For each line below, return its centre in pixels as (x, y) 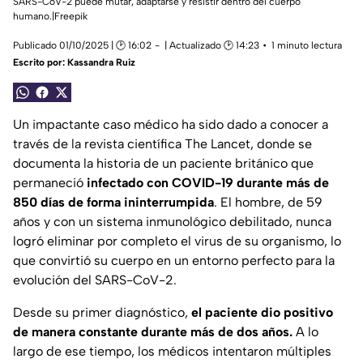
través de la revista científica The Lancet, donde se (162, 144)
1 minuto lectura (307, 46)
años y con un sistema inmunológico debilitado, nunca (172, 222)
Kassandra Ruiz (101, 63)
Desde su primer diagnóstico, (102, 313)
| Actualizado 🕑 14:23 (212, 46)
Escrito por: (40, 63)
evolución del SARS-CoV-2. (95, 280)
